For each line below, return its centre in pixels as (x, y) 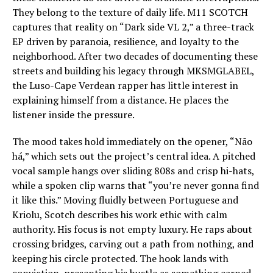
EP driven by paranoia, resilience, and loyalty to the (126, 41)
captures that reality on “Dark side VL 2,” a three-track (133, 27)
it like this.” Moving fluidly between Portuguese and (125, 200)
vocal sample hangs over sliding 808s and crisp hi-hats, (133, 170)
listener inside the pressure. (73, 114)
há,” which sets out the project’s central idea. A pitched (134, 156)
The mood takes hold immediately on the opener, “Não (132, 141)
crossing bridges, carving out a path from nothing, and (133, 243)
